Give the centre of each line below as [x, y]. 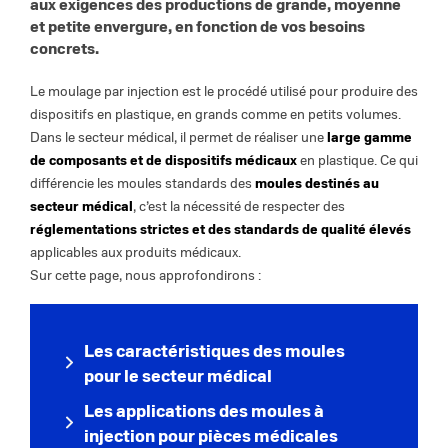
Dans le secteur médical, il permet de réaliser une [177, 137]
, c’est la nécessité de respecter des [239, 206]
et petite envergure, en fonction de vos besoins [197, 26]
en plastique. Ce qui [357, 160]
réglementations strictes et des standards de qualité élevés [220, 229]
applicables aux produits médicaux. [135, 252]
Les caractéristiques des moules [214, 350]
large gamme [368, 137]
